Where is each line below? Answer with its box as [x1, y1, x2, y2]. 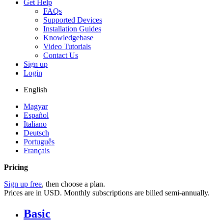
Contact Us [43, 51, 78, 59]
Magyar [24, 102, 48, 110]
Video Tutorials [43, 42, 91, 51]
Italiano [24, 120, 47, 128]
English [24, 85, 47, 94]
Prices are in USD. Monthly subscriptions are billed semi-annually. [4, 189, 210, 197]
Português [24, 137, 55, 146]
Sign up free [4, 180, 42, 188]
